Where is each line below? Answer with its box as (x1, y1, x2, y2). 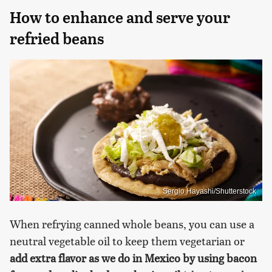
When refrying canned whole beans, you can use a (10, 216, 254, 232)
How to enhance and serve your (10, 8, 230, 27)
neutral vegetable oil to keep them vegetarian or (10, 233, 245, 249)
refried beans (10, 29, 104, 48)
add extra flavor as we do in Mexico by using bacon (10, 250, 257, 266)
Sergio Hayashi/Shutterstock (163, 187, 256, 196)
